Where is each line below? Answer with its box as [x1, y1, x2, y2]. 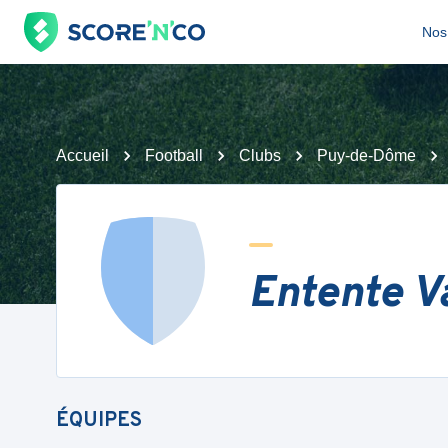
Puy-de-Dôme [317, 147, 416, 164]
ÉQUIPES [56, 408, 142, 434]
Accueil [56, 147, 109, 164]
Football [145, 147, 203, 164]
